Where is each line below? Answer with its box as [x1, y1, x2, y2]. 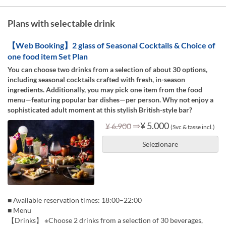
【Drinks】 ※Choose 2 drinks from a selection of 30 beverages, [8, 215, 203, 224]
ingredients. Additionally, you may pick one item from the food [8, 85, 202, 94]
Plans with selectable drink [8, 18, 115, 29]
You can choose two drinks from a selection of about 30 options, [8, 65, 207, 74]
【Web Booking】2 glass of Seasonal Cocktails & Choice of [8, 40, 215, 50]
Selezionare [142, 140, 178, 148]
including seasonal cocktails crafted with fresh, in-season [8, 75, 185, 84]
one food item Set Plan [8, 51, 88, 61]
